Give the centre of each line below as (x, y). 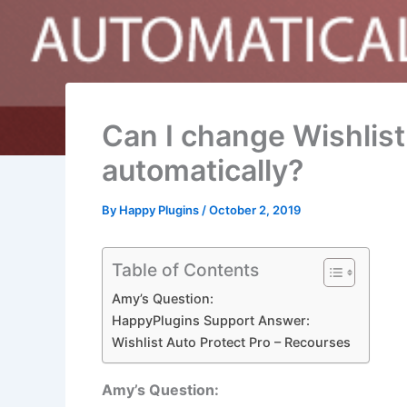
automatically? (203, 170)
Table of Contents (185, 269)
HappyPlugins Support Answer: (211, 320)
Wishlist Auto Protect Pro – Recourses (231, 342)
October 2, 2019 (255, 209)
